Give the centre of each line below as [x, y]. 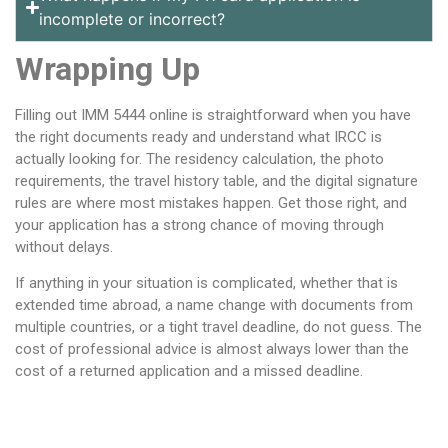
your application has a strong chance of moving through [199, 225]
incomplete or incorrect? [132, 19]
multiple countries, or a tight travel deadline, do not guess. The [218, 327]
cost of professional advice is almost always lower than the [212, 349]
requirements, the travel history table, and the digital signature [216, 181]
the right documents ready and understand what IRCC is [198, 137]
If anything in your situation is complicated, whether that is [206, 283]
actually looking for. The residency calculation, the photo [199, 159]
